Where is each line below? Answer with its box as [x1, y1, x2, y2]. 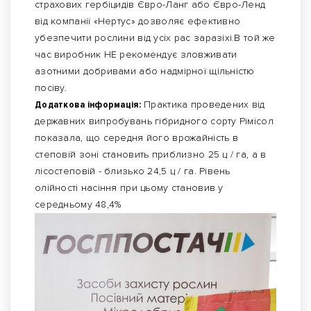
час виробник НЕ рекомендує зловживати [35, 49, 237, 61]
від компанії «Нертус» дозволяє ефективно [35, 15, 241, 28]
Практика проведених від [140, 99, 265, 111]
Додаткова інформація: [35, 99, 141, 111]
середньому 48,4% [35, 199, 121, 211]
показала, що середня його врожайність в [35, 132, 238, 144]
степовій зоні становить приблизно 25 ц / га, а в [35, 149, 267, 161]
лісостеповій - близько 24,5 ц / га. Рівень [35, 165, 230, 178]
